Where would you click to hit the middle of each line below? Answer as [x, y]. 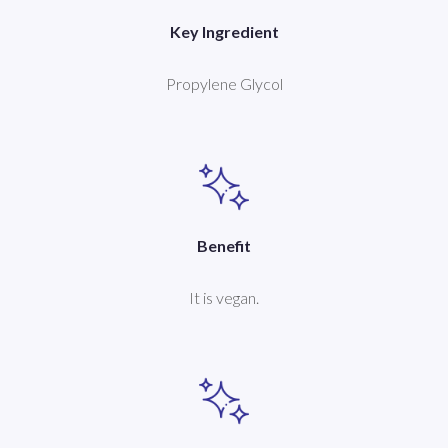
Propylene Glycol [224, 83]
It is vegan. [224, 297]
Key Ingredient [224, 31]
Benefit [224, 245]
